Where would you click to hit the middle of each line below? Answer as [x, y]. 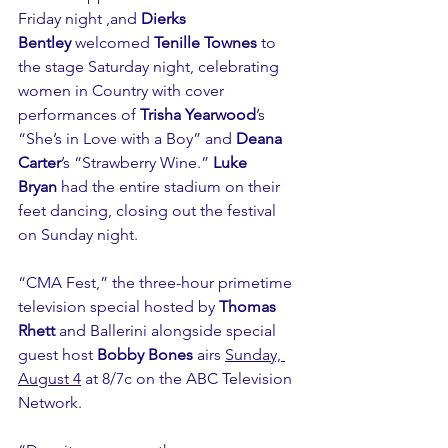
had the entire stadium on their [170, 187]
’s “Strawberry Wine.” [137, 163]
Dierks [165, 19]
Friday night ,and [79, 19]
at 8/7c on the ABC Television [188, 379]
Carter [39, 163]
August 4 [49, 379]
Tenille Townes [205, 43]
